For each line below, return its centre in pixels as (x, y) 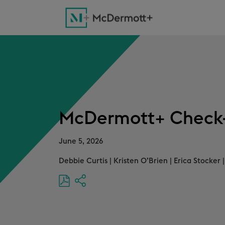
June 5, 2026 (81, 141)
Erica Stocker (197, 161)
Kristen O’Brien (141, 161)
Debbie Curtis (83, 161)
